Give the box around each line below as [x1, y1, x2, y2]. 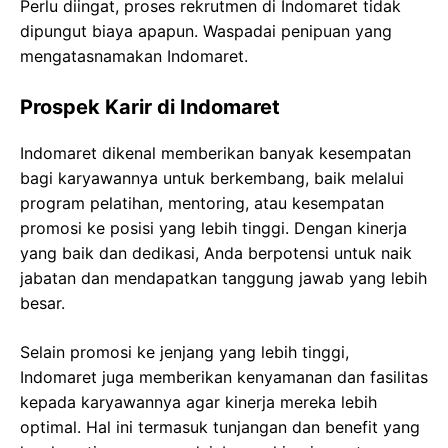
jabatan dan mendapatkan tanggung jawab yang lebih [20, 267, 427, 288]
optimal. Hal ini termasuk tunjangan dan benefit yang [20, 416, 420, 437]
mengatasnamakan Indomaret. [20, 45, 248, 66]
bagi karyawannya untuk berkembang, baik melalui [20, 167, 404, 188]
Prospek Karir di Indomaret [20, 94, 280, 119]
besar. [20, 292, 65, 313]
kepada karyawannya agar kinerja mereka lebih [20, 391, 377, 412]
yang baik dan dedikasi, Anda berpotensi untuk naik [20, 242, 412, 263]
